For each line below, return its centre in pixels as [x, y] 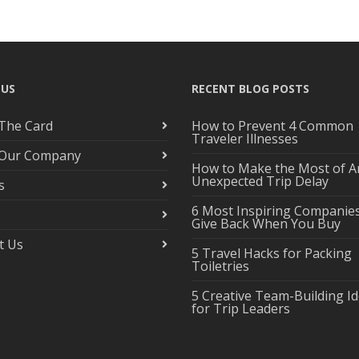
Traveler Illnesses [245, 139]
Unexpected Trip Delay [260, 181]
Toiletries [220, 266]
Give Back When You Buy [266, 224]
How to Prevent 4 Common [272, 126]
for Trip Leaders [241, 309]
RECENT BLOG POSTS [250, 89]
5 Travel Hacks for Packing [272, 253]
